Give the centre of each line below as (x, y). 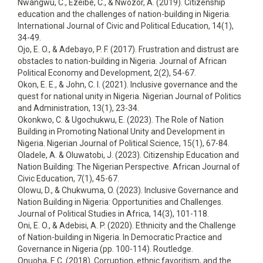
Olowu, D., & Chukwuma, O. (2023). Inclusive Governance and (128, 190)
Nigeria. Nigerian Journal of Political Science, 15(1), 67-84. (124, 143)
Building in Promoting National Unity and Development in (121, 131)
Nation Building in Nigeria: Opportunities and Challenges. (120, 202)
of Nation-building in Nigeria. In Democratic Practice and (120, 237)
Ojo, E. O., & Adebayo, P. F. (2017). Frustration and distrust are (128, 49)
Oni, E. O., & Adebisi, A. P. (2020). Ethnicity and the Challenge (127, 225)
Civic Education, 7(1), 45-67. (68, 178)
